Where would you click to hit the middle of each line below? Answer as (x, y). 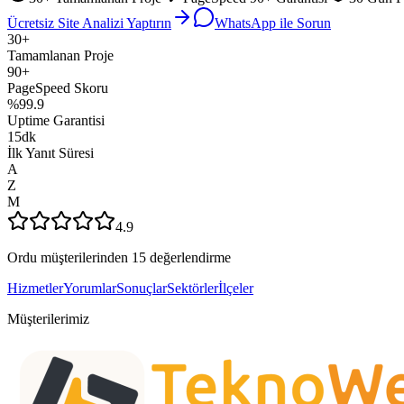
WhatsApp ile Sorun (273, 23)
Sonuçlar (142, 288)
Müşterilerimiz (48, 318)
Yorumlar (90, 288)
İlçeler (236, 288)
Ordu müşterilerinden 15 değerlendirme (119, 257)
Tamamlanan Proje (60, 55)
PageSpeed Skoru (58, 87)
